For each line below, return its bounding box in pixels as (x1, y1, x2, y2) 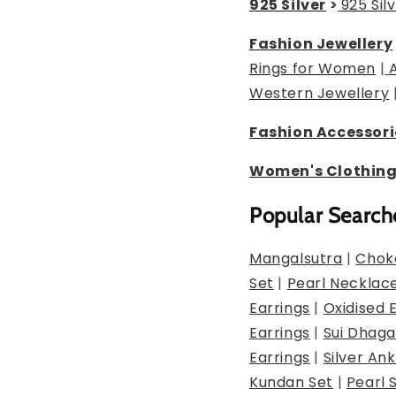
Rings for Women (249, 58, 376, 80)
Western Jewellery (249, 83, 390, 104)
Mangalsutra (249, 248, 343, 270)
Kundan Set (249, 372, 333, 393)
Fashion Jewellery (249, 34, 393, 55)
